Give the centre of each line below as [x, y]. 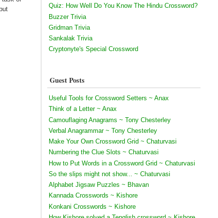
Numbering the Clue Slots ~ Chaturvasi [103, 152]
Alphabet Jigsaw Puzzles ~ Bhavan [99, 185]
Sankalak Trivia [70, 38]
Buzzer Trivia [67, 17]
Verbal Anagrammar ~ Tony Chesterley [103, 130]
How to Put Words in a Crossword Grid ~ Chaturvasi [122, 163]
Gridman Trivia [69, 27]
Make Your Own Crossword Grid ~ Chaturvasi [112, 142]
